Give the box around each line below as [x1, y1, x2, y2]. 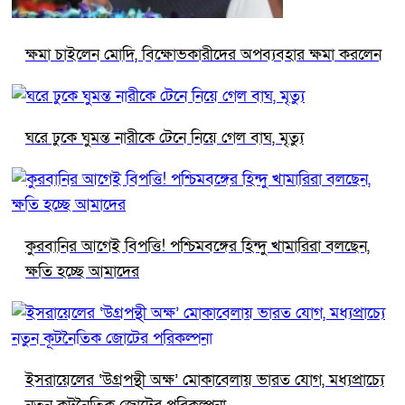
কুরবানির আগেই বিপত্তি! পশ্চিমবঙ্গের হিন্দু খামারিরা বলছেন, [25, 235, 370, 257]
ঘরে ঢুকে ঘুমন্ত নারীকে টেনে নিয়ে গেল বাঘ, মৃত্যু [25, 127, 304, 148]
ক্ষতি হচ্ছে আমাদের [25, 260, 139, 282]
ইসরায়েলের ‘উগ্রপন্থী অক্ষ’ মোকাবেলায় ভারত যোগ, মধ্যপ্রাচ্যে [25, 369, 384, 391]
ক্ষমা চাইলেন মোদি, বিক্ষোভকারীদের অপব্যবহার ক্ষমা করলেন [25, 43, 381, 65]
